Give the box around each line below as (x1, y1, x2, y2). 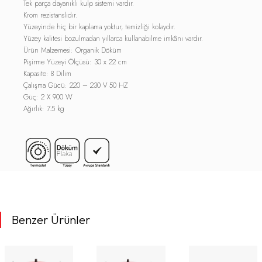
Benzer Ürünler (12, 212, 91, 227)
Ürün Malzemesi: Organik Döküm (23, 44, 122, 56)
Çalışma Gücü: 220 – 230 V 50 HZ (23, 80, 127, 91)
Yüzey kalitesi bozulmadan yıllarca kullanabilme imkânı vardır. (23, 33, 203, 44)
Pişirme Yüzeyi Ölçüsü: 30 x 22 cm (23, 56, 127, 67)
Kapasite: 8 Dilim (23, 68, 71, 79)
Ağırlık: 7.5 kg (23, 103, 64, 114)
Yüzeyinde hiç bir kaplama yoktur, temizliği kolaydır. (23, 21, 178, 32)
